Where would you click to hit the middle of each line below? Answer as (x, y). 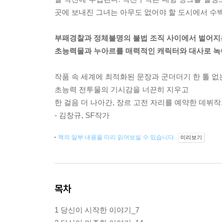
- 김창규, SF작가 (82, 115)
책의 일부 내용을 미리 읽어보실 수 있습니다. (117, 138)
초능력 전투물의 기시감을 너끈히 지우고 (122, 90)
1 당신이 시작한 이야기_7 (97, 210)
